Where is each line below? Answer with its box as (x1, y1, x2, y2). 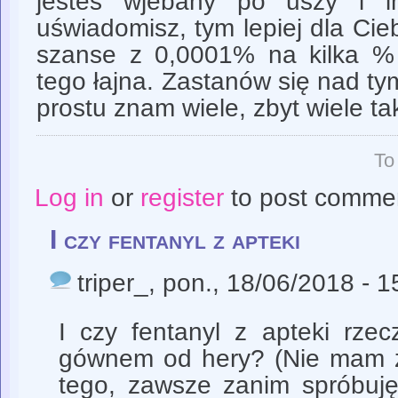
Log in (34, 184, 104, 212)
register (139, 184, 224, 212)
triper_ (77, 268, 148, 297)
